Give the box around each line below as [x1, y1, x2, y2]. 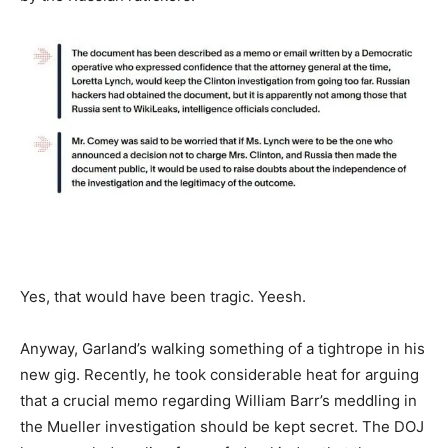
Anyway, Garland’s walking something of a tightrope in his [20, 339, 425, 359]
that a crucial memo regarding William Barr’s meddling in [20, 391, 417, 411]
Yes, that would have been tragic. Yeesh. [20, 287, 306, 307]
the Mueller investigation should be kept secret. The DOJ [20, 417, 424, 437]
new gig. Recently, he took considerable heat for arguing [20, 365, 419, 385]
